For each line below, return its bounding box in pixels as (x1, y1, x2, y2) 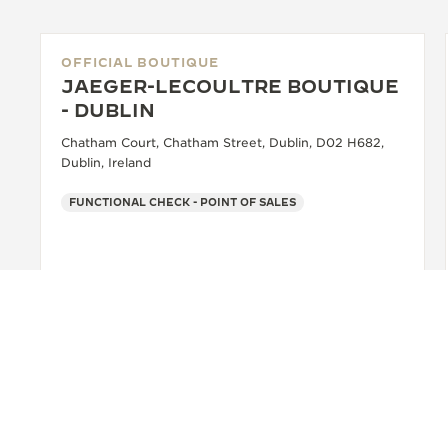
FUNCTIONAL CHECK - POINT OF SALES (69, 196, 296, 209)
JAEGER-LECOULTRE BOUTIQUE (61, 76, 399, 98)
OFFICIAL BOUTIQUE (61, 55, 219, 70)
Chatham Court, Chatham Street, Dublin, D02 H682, (61, 135, 384, 151)
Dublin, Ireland (61, 155, 151, 171)
